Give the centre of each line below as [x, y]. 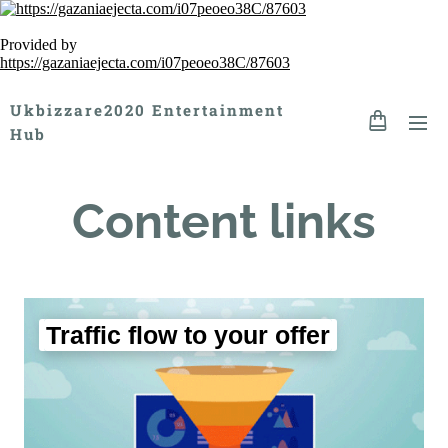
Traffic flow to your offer [188, 335]
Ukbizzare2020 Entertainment [147, 110]
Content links [224, 221]
